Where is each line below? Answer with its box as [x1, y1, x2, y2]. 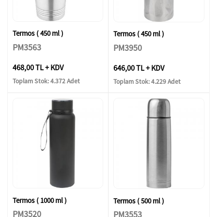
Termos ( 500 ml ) [113, 196, 165, 205]
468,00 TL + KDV [13, 62, 63, 73]
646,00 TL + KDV [113, 63, 164, 73]
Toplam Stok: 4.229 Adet [113, 77, 181, 86]
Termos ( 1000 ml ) [13, 195, 67, 205]
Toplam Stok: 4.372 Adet [13, 77, 80, 85]
